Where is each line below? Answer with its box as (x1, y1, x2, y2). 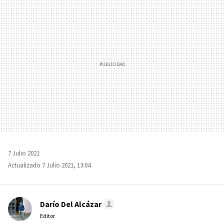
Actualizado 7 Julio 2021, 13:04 (8, 161, 90, 170)
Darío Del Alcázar (40, 199, 101, 209)
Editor (40, 212, 55, 220)
